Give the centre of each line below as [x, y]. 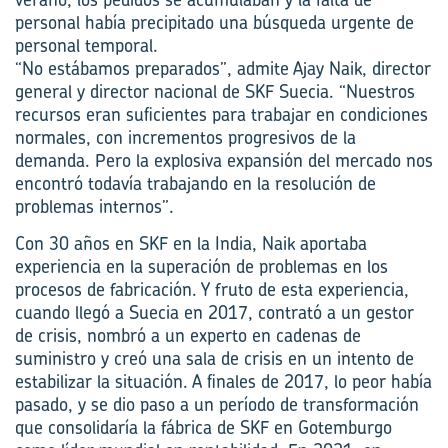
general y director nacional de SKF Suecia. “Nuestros [215, 91]
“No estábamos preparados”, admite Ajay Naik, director [223, 68]
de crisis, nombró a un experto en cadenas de [188, 335]
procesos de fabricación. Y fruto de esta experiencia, [212, 289]
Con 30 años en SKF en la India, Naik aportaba [191, 243]
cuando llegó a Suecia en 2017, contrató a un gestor [214, 312]
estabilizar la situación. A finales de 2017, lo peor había [223, 381]
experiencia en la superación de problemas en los [201, 266]
